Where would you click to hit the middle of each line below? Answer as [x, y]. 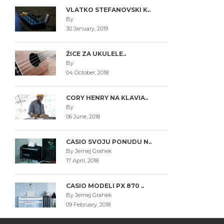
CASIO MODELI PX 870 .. [105, 186]
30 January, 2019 [87, 28]
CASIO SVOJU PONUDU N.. [108, 142]
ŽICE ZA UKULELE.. [96, 54]
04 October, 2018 [87, 72]
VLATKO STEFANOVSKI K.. [108, 10]
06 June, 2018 [83, 116]
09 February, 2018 [88, 204]
